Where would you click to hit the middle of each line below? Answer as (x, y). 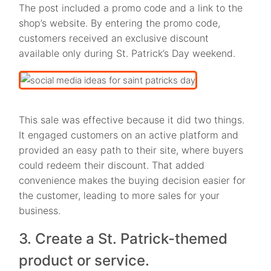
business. (41, 210)
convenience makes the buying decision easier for (132, 180)
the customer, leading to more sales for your (119, 195)
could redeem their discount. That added (112, 165)
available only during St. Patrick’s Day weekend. (129, 53)
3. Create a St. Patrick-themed (123, 238)
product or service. (86, 260)
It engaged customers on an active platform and (129, 135)
